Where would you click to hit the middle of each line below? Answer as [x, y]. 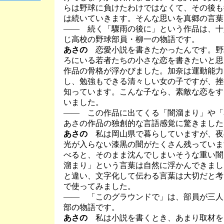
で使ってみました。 [99, 186]
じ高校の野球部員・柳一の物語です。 [131, 39]
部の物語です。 [91, 207]
